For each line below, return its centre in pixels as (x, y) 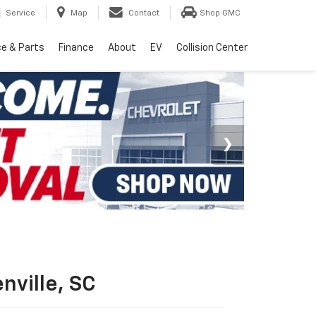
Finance (76, 48)
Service (20, 13)
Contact (144, 13)
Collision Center (212, 48)
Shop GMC (220, 13)
